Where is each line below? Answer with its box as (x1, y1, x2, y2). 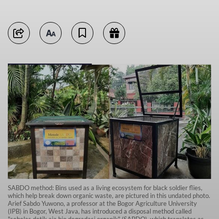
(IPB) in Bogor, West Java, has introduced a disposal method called (8, 207, 192, 216)
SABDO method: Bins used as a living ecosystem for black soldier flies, (8, 184, 202, 192)
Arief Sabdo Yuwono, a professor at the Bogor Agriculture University (8, 199, 197, 208)
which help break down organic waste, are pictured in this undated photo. (8, 192, 210, 200)
